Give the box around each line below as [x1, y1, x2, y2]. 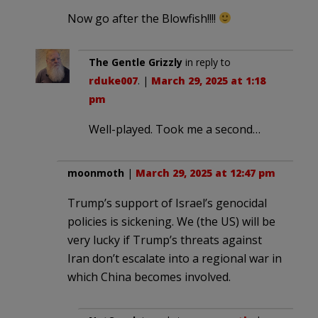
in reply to [182, 55, 231, 69]
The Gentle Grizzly [89, 55, 182, 69]
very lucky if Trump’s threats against [67, 231, 262, 248]
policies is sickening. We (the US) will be [67, 213, 275, 229]
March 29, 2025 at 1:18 [151, 73, 265, 87]
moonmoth [67, 165, 124, 180]
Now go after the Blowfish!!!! [67, 10, 219, 26]
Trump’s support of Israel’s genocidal [67, 194, 267, 211]
